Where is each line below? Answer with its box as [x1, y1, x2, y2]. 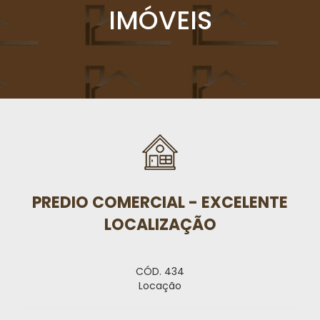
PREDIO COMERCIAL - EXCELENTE [32, 191, 288, 214]
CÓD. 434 [136, 264, 184, 279]
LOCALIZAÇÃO [104, 214, 216, 236]
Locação [139, 279, 181, 293]
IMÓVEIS [108, 2, 212, 39]
